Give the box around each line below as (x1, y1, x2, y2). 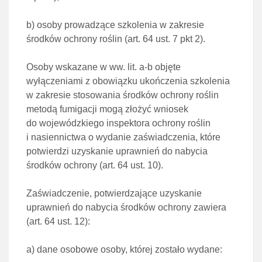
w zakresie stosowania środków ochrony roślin (26, 90, 219, 100)
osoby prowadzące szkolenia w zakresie (37, 20, 204, 30)
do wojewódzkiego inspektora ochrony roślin (26, 118, 211, 128)
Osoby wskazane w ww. (26, 62, 127, 72)
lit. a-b (127, 62, 155, 72)
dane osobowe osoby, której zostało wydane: (37, 244, 222, 254)
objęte (155, 62, 181, 72)
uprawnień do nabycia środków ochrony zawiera (26, 202, 226, 212)
